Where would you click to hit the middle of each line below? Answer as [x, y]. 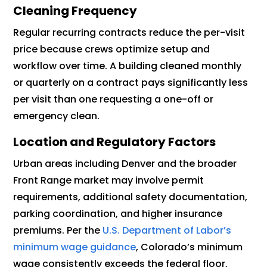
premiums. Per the [57, 230]
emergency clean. [57, 116]
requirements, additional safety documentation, [131, 197]
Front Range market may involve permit [109, 180]
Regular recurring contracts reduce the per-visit [129, 32]
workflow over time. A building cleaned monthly [128, 66]
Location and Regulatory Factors [115, 142]
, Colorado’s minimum [190, 247]
